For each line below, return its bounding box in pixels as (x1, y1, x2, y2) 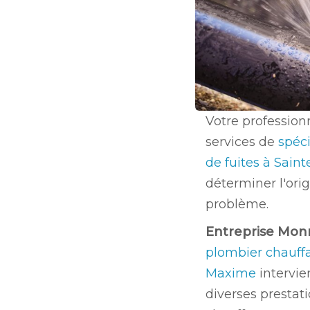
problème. (206, 196, 272, 212)
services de (206, 134, 278, 149)
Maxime (206, 265, 256, 281)
